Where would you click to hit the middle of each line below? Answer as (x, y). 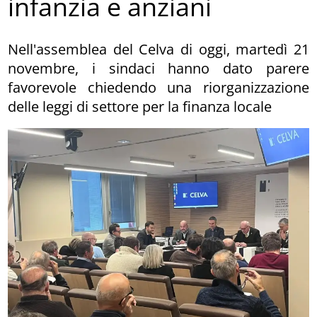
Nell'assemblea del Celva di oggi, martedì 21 (158, 49)
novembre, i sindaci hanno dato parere (158, 68)
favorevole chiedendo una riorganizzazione (158, 87)
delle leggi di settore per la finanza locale (140, 106)
